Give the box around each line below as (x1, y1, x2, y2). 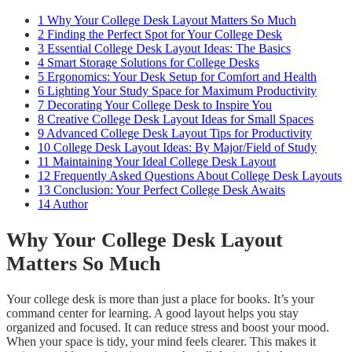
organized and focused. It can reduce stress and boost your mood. (6, 321, 329, 335)
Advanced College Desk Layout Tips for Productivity (44, 126, 312, 141)
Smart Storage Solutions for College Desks (44, 56, 259, 70)
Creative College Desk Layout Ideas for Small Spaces (44, 112, 313, 126)
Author (50, 197, 88, 211)
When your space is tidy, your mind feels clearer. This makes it (6, 335, 316, 349)
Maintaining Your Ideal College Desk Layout (49, 155, 276, 169)
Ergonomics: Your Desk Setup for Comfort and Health (44, 70, 317, 84)
